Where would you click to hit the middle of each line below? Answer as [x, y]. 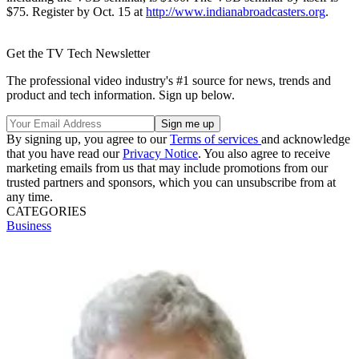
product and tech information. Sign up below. [121, 95]
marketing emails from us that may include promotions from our [167, 167]
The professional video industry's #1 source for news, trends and [169, 80]
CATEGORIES [46, 211]
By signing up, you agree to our [88, 139]
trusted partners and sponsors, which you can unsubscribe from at [171, 182]
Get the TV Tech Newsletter [78, 53]
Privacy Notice [160, 153]
